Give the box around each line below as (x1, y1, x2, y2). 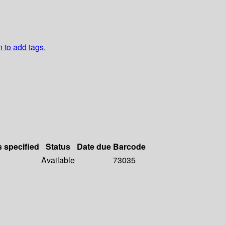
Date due (77, 141, 111, 153)
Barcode (113, 141, 146, 153)
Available (41, 154, 75, 166)
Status (46, 141, 70, 153)
